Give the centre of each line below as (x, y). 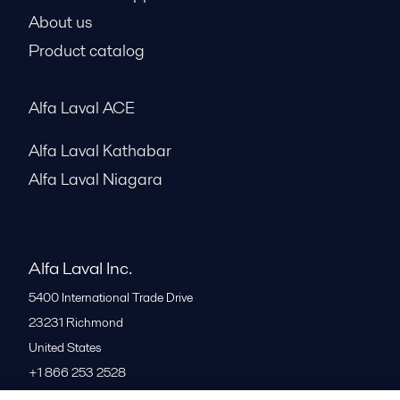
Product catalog (87, 51)
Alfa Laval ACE (82, 108)
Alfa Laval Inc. (80, 268)
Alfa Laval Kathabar (100, 151)
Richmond (95, 323)
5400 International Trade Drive (111, 298)
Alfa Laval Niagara (96, 179)
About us (60, 22)
